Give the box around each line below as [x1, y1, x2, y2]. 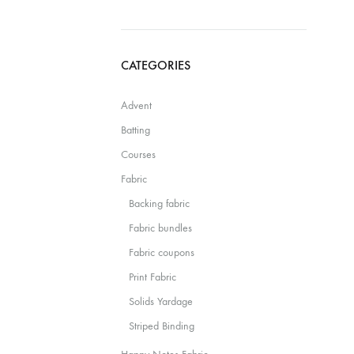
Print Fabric [129, 270, 177, 284]
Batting [121, 123, 151, 137]
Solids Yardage [129, 295, 194, 308]
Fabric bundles [129, 221, 193, 235]
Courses [121, 148, 156, 161]
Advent [121, 99, 153, 112]
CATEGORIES [121, 58, 191, 73]
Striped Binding [129, 319, 195, 333]
